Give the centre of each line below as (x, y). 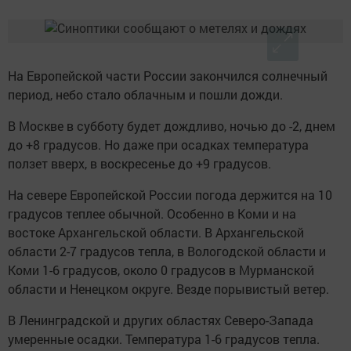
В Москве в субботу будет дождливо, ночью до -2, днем (172, 126)
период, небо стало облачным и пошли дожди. (145, 95)
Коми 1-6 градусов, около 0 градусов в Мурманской (161, 270)
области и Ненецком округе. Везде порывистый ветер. (168, 289)
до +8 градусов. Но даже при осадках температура (158, 145)
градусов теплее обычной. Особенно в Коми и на (152, 214)
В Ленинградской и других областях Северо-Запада (161, 320)
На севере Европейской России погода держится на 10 (170, 195)
